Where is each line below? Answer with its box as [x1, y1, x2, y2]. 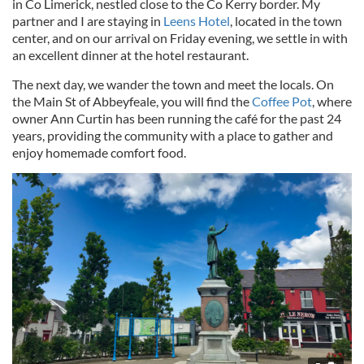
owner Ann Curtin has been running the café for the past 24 [12, 110, 341, 126]
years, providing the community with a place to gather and [12, 128, 333, 143]
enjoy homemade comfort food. [12, 145, 186, 160]
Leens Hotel [163, 13, 230, 28]
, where [312, 93, 352, 109]
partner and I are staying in [12, 13, 163, 28]
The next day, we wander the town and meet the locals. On [12, 76, 334, 92]
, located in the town [230, 13, 342, 28]
